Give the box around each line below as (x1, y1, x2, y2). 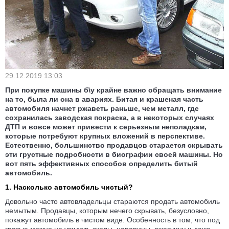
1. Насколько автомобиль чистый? (5, 183, 135, 192)
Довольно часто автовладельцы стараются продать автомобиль (5, 197, 220, 206)
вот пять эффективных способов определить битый (5, 159, 198, 168)
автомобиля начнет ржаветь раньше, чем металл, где (5, 104, 199, 113)
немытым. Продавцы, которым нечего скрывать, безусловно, (5, 207, 209, 215)
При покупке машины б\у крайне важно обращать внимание (5, 86, 222, 95)
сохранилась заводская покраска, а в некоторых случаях (5, 113, 214, 122)
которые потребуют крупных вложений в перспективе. (5, 132, 205, 141)
